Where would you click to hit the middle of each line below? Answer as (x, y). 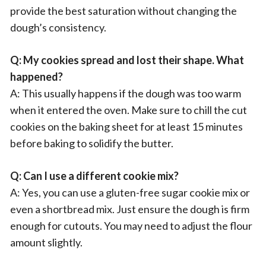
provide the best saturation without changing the (123, 11)
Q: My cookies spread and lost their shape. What (127, 60)
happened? (37, 77)
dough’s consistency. (58, 27)
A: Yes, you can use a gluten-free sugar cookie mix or (130, 192)
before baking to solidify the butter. (92, 143)
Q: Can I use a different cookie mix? (94, 176)
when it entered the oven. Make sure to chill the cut (129, 110)
